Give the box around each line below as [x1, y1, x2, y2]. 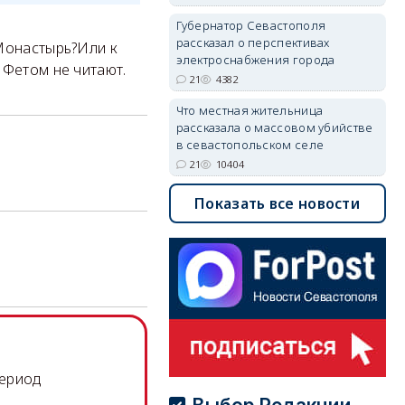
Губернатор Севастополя [175, 17, 326, 33]
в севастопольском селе [175, 137, 325, 153]
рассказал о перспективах [175, 34, 330, 51]
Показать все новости [194, 193, 361, 213]
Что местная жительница [175, 102, 324, 118]
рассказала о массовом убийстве [175, 119, 373, 136]
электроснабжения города [175, 52, 335, 68]
